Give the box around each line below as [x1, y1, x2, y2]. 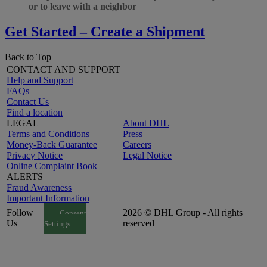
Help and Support [7, 74, 73, 85]
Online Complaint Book [7, 160, 97, 171]
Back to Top [5, 51, 51, 62]
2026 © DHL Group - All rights [123, 207, 243, 218]
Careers [123, 139, 151, 150]
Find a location [7, 107, 63, 117]
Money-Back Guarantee [7, 139, 97, 150]
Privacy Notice [7, 150, 63, 160]
